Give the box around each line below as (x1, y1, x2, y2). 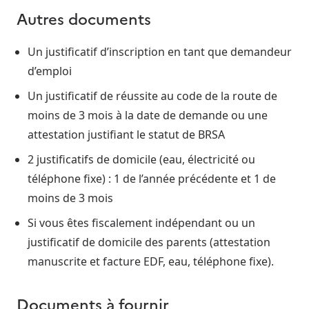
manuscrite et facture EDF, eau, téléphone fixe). (28, 253, 274, 269)
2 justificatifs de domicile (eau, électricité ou (28, 151, 255, 167)
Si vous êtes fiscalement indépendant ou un (28, 215, 255, 230)
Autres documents (17, 8, 151, 30)
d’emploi (28, 63, 72, 79)
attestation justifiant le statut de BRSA (28, 126, 225, 142)
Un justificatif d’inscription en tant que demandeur (28, 43, 292, 59)
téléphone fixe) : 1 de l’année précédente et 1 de (28, 170, 276, 186)
